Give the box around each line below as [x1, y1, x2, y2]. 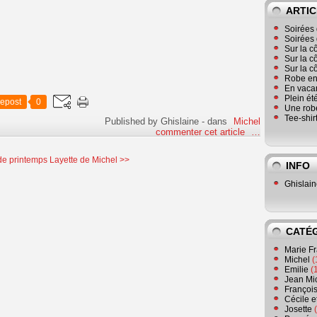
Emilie [284, 265, 309, 275]
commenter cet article [155, 126, 248, 137]
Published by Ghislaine [104, 115, 199, 127]
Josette [284, 304, 312, 314]
